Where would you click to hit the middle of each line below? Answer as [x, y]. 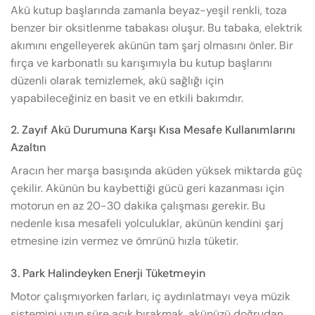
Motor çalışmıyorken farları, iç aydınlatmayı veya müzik [150, 297]
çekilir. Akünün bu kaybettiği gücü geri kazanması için [147, 188]
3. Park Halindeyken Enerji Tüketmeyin [108, 274]
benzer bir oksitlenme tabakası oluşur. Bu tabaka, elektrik [156, 27]
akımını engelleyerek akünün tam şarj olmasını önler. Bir [152, 45]
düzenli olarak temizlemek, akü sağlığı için [117, 80]
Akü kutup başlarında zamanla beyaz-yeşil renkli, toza [149, 10]
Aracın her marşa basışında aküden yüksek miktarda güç [156, 171]
